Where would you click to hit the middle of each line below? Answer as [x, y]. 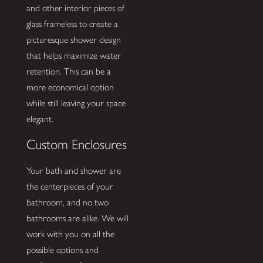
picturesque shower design [73, 39]
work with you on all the [70, 234]
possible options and [62, 249]
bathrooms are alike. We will [77, 218]
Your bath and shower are [73, 170]
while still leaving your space [76, 103]
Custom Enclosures [76, 145]
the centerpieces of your [70, 186]
